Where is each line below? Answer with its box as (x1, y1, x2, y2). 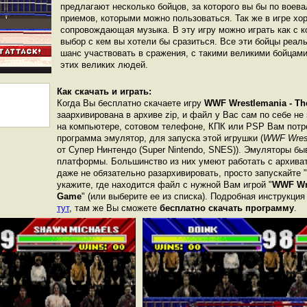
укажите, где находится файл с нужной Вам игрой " (57, 180, 272, 190)
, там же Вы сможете (69, 203, 160, 213)
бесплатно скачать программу (160, 203, 294, 213)
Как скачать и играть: (57, 86, 151, 97)
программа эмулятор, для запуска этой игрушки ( (57, 133, 263, 143)
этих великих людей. (60, 60, 148, 70)
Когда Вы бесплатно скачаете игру (57, 98, 204, 108)
